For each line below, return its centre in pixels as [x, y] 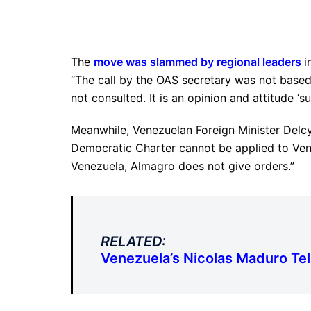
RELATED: [133, 242]
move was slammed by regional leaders [197, 62]
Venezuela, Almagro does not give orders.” [183, 166]
